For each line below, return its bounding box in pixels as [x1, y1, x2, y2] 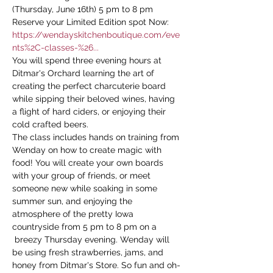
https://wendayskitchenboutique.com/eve [12, 30, 180, 40]
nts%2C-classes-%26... [12, 43, 99, 53]
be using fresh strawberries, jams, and [12, 247, 166, 258]
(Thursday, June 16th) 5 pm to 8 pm [12, 4, 153, 15]
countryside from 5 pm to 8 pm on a [12, 222, 159, 232]
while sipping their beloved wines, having [12, 94, 177, 104]
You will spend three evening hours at [12, 55, 164, 66]
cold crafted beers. [12, 119, 88, 130]
